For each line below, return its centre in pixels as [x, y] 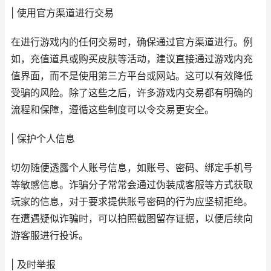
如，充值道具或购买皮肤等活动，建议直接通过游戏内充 [132, 59]
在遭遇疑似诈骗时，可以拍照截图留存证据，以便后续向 [132, 219]
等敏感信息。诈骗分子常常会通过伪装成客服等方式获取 [132, 185]
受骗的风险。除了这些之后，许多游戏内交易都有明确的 [132, 93]
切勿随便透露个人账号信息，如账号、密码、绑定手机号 [132, 168]
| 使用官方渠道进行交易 [62, 13]
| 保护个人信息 [43, 139]
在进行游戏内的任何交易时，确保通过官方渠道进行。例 [132, 42]
